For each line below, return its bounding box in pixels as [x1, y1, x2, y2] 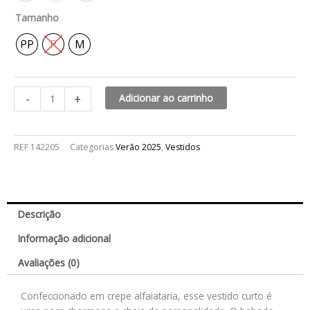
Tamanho [15, 10, 59, 24]
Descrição [18, 208, 62, 221]
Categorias [70, 141, 113, 154]
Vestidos [165, 141, 200, 154]
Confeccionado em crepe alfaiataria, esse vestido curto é [21, 289, 272, 302]
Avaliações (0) [18, 255, 80, 269]
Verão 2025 [116, 141, 161, 154]
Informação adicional [18, 232, 111, 246]
